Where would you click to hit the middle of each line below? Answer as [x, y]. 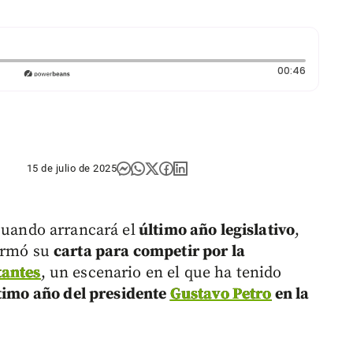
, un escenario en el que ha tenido [161, 273]
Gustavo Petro [221, 295]
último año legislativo [215, 231]
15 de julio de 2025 [72, 169]
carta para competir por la [149, 252]
